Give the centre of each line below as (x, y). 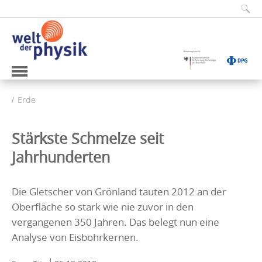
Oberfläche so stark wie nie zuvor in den (103, 206)
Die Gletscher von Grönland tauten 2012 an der (119, 191)
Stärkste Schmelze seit (88, 138)
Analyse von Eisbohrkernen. (75, 237)
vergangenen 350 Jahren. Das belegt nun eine (116, 222)
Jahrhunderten (61, 157)
